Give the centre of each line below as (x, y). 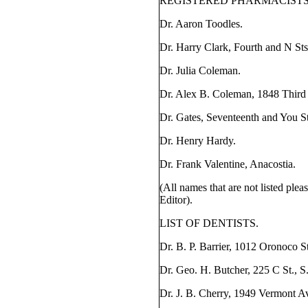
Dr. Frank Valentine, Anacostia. (228, 164)
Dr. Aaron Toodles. (201, 24)
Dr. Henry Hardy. (198, 141)
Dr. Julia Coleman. (200, 70)
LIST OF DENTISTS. (209, 223)
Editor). (176, 200)
